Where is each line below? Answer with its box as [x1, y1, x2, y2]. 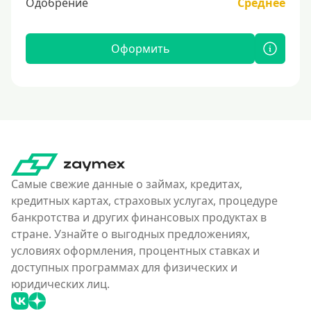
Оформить [110, 41, 170, 56]
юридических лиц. [11, 276, 110, 292]
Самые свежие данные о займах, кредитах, [11, 176, 242, 192]
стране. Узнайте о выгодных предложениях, [11, 226, 250, 242]
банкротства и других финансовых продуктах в [11, 210, 267, 225]
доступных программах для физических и [11, 260, 237, 275]
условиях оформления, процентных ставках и [11, 243, 260, 258]
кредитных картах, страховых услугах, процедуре [11, 193, 278, 208]
